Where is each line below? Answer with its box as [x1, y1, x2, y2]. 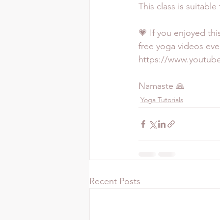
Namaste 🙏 [138, 81, 185, 92]
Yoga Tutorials [140, 95, 183, 105]
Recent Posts [89, 176, 140, 187]
